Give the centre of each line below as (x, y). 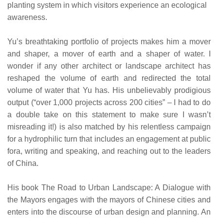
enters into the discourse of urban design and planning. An (109, 212)
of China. (23, 163)
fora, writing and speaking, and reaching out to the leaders (109, 151)
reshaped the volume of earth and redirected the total (109, 78)
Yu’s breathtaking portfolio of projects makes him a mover (109, 41)
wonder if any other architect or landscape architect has (109, 66)
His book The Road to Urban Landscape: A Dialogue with (109, 187)
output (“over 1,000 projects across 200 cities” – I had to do (109, 102)
